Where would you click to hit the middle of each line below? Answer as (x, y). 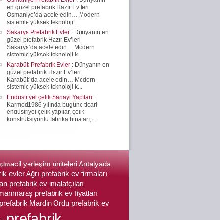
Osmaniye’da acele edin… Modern (53, 14)
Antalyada (95, 164)
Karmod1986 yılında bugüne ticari (52, 104)
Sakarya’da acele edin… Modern (51, 47)
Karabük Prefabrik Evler (39, 65)
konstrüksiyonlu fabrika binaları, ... (52, 119)
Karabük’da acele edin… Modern (51, 79)
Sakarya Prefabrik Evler (39, 32)
